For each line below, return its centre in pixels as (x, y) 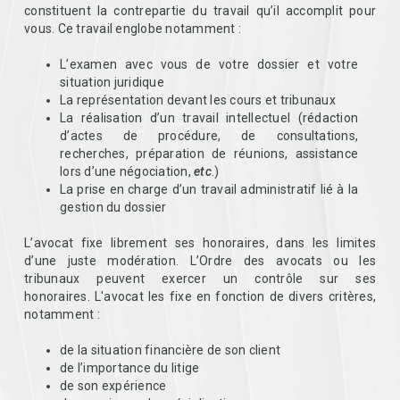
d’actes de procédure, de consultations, (209, 136)
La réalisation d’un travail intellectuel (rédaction (209, 118)
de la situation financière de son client (170, 350)
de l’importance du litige (130, 368)
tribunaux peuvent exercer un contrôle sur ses (200, 279)
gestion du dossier (113, 207)
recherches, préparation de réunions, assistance (209, 154)
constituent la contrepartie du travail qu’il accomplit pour (200, 11)
